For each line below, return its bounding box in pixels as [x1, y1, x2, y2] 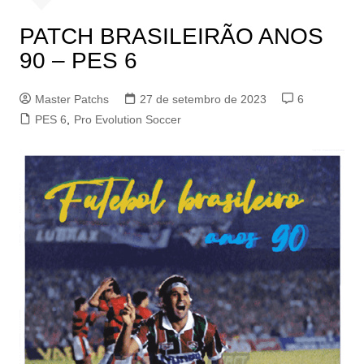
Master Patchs [34, 92, 109, 106]
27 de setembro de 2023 [139, 92, 266, 106]
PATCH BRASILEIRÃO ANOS [19, 23, 323, 49]
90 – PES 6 [19, 47, 137, 73]
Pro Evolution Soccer [73, 112, 181, 126]
